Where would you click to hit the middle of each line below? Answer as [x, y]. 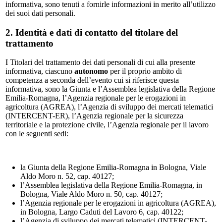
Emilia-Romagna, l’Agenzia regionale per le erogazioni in [96, 98]
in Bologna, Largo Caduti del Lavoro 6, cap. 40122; [102, 212]
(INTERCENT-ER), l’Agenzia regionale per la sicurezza [94, 116]
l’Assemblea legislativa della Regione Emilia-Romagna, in [111, 185]
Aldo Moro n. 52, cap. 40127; [67, 176]
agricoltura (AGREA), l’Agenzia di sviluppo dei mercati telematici [109, 107]
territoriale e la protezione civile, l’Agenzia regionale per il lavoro [107, 125]
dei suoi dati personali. [40, 13]
